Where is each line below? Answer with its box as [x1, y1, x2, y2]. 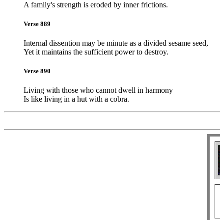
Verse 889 [24, 20, 51, 27]
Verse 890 [24, 67, 51, 75]
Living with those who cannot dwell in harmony [24, 86, 173, 95]
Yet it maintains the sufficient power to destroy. [24, 48, 168, 56]
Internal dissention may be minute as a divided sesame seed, [24, 39, 208, 48]
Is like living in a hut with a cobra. [24, 95, 129, 104]
